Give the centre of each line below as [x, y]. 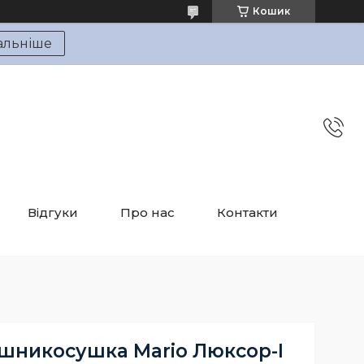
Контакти [247, 212]
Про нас [147, 212]
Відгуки [53, 212]
